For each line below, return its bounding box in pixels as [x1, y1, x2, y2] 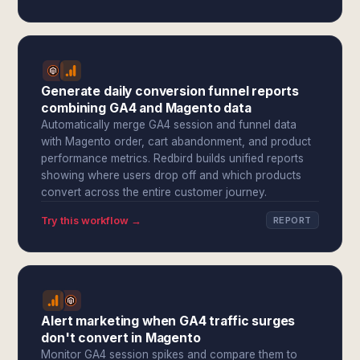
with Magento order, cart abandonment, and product [41, 135, 312, 148]
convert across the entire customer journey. [41, 186, 268, 198]
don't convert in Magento [41, 330, 201, 346]
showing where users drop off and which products [41, 169, 302, 182]
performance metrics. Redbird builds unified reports [41, 152, 305, 165]
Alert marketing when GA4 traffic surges [41, 313, 296, 329]
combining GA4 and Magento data [41, 100, 252, 116]
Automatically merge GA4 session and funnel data [41, 118, 297, 131]
